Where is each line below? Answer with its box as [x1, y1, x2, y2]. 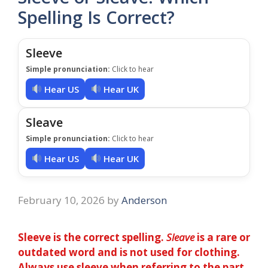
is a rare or [194, 230, 250, 244]
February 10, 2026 [18, 193, 105, 207]
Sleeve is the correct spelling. [18, 230, 166, 244]
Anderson [121, 193, 167, 207]
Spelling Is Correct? [18, 5, 175, 29]
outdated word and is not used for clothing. [18, 245, 240, 259]
